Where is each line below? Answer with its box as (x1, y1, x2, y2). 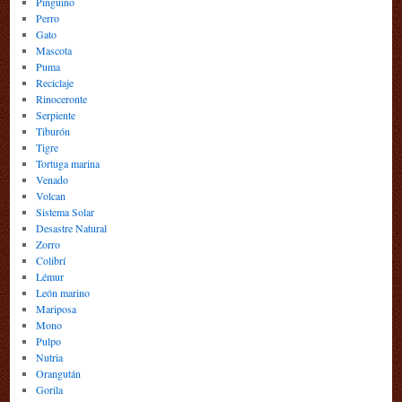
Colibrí (35, 253, 66, 268)
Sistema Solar (35, 205, 94, 220)
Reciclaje (35, 75, 74, 91)
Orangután (35, 366, 81, 381)
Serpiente (35, 108, 75, 123)
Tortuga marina (35, 156, 100, 171)
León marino (35, 285, 90, 301)
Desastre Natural (35, 221, 107, 236)
